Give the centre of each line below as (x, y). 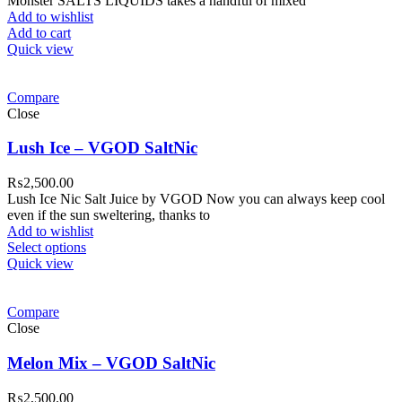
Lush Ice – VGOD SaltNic (102, 148)
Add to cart (39, 32)
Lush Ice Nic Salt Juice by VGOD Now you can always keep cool (196, 199)
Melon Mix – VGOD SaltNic (111, 363)
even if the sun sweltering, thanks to (109, 215)
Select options (47, 248)
